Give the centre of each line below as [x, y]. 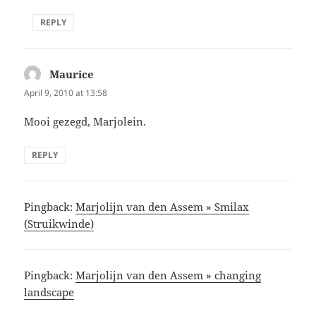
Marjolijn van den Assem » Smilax [163, 207]
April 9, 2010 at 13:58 [66, 92]
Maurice [72, 74]
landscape [49, 292]
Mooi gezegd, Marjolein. [85, 122]
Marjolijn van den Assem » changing [169, 275]
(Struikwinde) [59, 224]
